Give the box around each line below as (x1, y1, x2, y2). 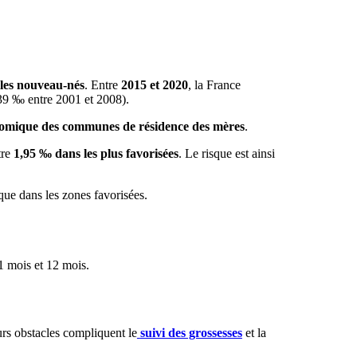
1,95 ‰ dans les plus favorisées (13, 146, 178, 160)
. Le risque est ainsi (178, 146, 275, 160)
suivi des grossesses (139, 325, 242, 339)
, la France (187, 77, 241, 92)
